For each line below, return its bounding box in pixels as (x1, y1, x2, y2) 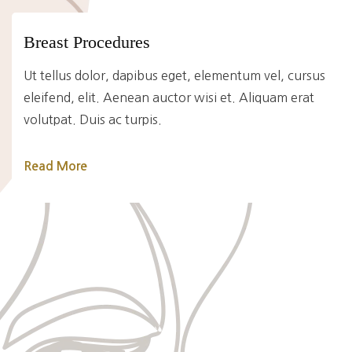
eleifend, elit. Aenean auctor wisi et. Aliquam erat (24, 91, 314, 104)
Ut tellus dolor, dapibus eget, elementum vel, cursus (24, 69, 325, 82)
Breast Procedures (24, 32, 150, 53)
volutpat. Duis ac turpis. (24, 113, 162, 126)
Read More (24, 160, 87, 173)
